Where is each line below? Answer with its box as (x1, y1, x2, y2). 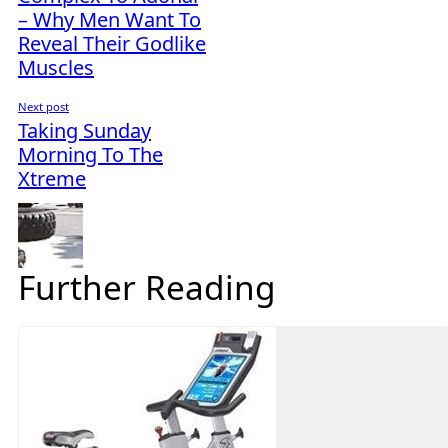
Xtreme (18, 165, 86, 193)
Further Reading (18, 263, 276, 310)
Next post (18, 99, 69, 115)
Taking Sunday (18, 117, 151, 145)
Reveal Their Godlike (18, 30, 206, 58)
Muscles (18, 54, 94, 82)
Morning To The (18, 141, 163, 169)
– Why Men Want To (18, 6, 201, 34)
